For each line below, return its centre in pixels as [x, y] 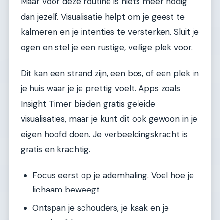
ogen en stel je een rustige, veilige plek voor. [107, 47]
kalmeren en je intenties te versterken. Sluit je [110, 32]
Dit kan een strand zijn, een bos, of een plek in [110, 73]
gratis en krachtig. [55, 150]
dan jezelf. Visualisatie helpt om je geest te [103, 17]
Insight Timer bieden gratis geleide [88, 104]
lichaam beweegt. [67, 189]
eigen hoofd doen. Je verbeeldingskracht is [104, 134]
